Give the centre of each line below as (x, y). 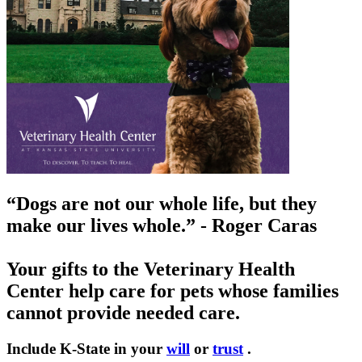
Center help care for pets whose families (173, 290)
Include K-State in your (86, 348)
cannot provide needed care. (123, 312)
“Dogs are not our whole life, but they (162, 203)
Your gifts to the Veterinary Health (151, 269)
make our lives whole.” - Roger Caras (162, 225)
